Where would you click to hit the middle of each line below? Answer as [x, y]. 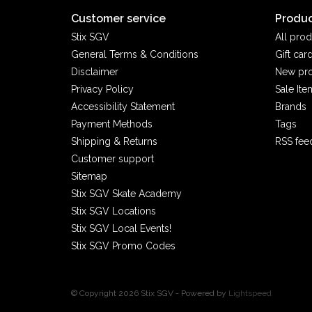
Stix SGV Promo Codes [123, 245]
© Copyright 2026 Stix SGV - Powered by [150, 293]
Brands [290, 106]
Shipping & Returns [114, 141]
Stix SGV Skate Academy [126, 193]
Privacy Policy [102, 89]
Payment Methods [112, 124]
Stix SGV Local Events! [121, 228]
